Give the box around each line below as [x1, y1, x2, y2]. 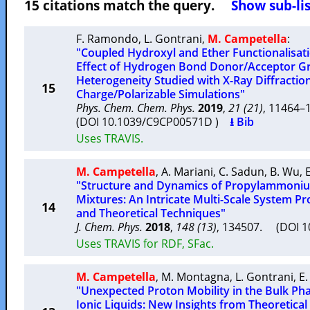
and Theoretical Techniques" [76, 206, 226, 221]
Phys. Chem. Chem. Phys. [76, 100, 195, 116]
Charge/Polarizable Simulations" [76, 86, 245, 102]
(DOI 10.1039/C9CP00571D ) [76, 114, 230, 129]
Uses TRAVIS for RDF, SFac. [76, 236, 214, 251]
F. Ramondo [76, 31, 138, 46]
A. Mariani [161, 164, 213, 179]
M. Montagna [161, 269, 230, 284]
